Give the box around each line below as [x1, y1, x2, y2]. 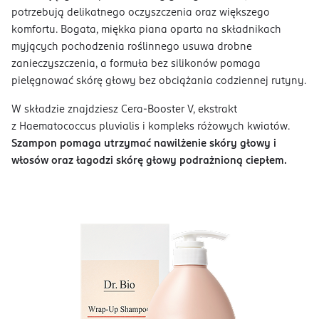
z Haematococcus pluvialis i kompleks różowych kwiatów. [11, 121, 290, 132]
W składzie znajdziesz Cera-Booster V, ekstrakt [11, 104, 237, 115]
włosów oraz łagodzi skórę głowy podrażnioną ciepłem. [11, 155, 287, 166]
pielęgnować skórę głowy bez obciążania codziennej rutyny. [11, 75, 306, 86]
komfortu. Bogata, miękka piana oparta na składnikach [11, 24, 281, 35]
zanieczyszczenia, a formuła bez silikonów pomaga [11, 58, 261, 69]
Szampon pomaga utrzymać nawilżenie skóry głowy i [11, 138, 276, 149]
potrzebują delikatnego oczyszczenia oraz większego [11, 7, 270, 18]
